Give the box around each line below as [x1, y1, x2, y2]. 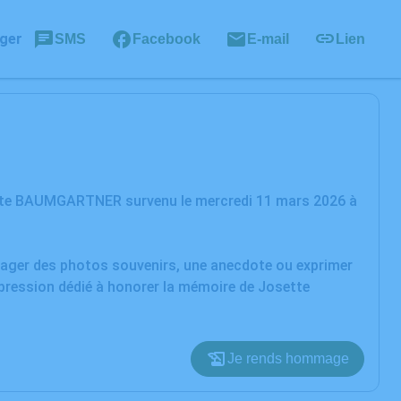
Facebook [132, 30, 200, 47]
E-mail [247, 30, 289, 47]
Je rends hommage [227, 351, 349, 366]
